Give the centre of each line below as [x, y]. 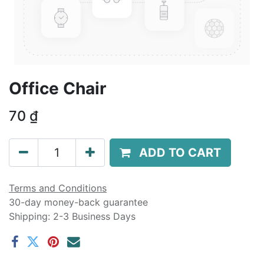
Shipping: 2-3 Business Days [72, 216]
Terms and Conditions [58, 188]
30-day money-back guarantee [78, 202]
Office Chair [57, 88]
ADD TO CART [180, 153]
